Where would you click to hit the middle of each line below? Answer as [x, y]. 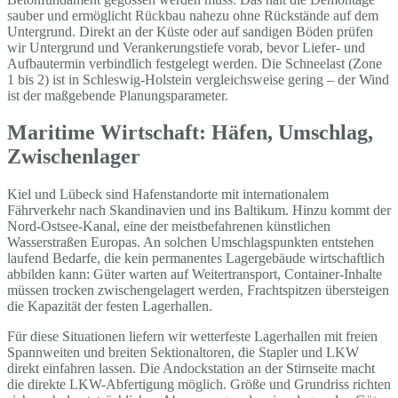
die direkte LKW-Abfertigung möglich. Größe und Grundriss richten [199, 385]
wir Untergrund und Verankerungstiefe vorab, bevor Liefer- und [186, 47]
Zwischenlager [74, 157]
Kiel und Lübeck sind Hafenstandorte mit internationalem [168, 195]
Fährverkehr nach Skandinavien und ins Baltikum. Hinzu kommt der [199, 211]
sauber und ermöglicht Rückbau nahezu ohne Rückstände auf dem [193, 15]
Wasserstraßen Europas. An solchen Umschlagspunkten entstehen [191, 243]
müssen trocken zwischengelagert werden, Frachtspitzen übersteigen [198, 291]
